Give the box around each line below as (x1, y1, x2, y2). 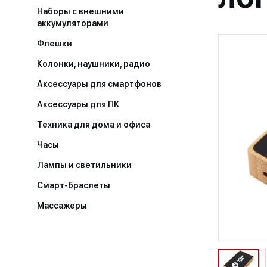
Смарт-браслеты (37, 181, 110, 190)
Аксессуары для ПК (37, 100, 121, 109)
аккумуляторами (37, 18, 108, 28)
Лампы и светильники (37, 160, 132, 170)
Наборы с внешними (37, 7, 124, 16)
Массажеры (37, 201, 87, 210)
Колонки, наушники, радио (37, 59, 150, 69)
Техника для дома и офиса (37, 120, 150, 129)
